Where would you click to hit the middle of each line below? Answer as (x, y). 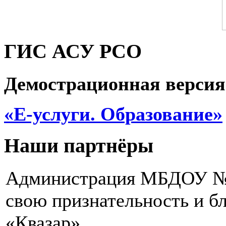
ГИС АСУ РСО (73, 52)
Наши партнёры (79, 146)
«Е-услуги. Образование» (113, 114)
